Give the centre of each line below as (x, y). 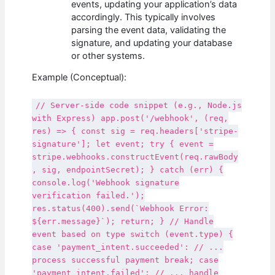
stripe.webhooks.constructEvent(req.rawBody (135, 157)
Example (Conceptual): (79, 78)
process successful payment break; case (126, 260)
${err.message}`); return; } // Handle (123, 221)
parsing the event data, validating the (149, 30)
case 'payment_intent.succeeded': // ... (128, 247)
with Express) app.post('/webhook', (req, (130, 118)
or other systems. (108, 56)
